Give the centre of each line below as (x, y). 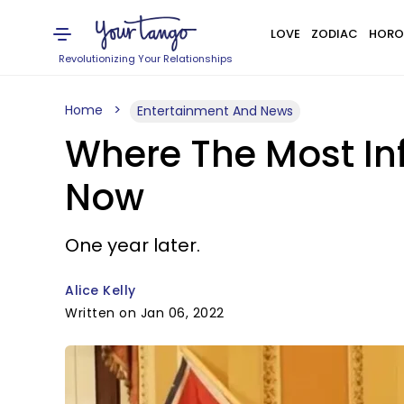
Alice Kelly (101, 290)
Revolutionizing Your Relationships (146, 59)
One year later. (133, 245)
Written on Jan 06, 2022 (145, 313)
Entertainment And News (215, 111)
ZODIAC (334, 34)
